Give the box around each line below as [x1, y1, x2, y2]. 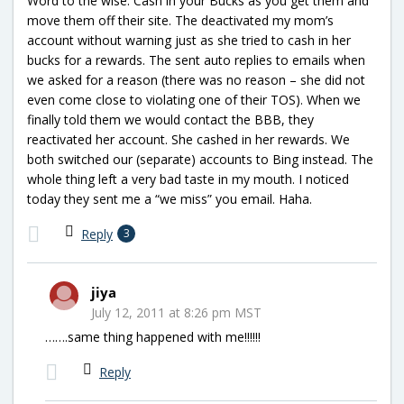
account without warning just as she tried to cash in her [27, 31, 351, 49]
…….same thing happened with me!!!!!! [45, 327, 261, 345]
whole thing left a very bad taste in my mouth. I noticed [27, 170, 349, 188]
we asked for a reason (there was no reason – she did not [27, 70, 365, 88]
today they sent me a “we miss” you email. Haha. [27, 189, 312, 207]
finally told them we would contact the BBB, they [27, 110, 314, 128]
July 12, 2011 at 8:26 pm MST [91, 303, 262, 321]
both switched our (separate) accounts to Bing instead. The [27, 150, 373, 168]
